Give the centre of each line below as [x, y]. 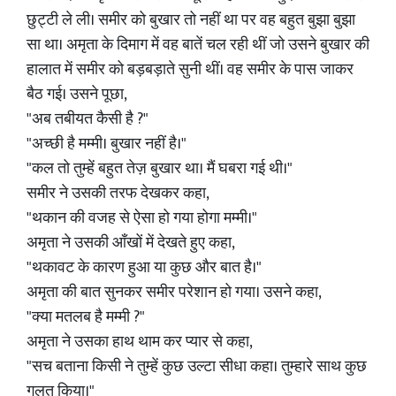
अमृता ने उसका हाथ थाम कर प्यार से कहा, [140, 342]
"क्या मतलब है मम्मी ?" [86, 317]
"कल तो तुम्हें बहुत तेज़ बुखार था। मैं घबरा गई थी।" [160, 169]
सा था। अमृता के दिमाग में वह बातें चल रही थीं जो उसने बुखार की [198, 45]
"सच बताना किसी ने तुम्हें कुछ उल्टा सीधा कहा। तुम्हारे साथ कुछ [197, 367]
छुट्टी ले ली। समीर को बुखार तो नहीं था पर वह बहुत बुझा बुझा [191, 20]
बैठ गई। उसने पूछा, [77, 95]
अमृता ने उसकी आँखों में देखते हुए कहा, [131, 243]
